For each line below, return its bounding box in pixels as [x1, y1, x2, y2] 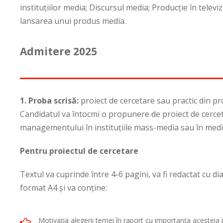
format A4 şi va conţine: [20, 182, 107, 193]
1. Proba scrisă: [20, 95, 81, 106]
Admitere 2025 [20, 44, 97, 58]
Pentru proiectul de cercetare [20, 145, 138, 156]
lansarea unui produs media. [20, 15, 126, 26]
